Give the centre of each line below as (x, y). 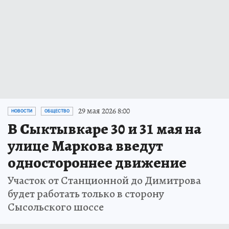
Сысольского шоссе (56, 207)
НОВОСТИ (22, 111)
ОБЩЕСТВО (57, 111)
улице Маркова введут (85, 146)
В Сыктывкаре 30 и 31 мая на (105, 129)
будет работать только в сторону (86, 194)
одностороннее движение (97, 163)
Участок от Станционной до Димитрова (104, 181)
